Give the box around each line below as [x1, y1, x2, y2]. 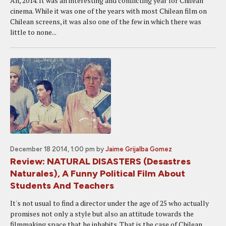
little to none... [10, 27, 56, 37]
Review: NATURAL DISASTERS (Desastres [10, 156, 191, 167]
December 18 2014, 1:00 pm [10, 145, 95, 153]
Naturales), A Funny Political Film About [10, 168, 185, 179]
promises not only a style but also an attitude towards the [10, 209, 194, 218]
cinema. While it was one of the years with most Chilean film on [10, 6, 207, 16]
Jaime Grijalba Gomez [105, 145, 172, 153]
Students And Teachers [10, 180, 114, 191]
